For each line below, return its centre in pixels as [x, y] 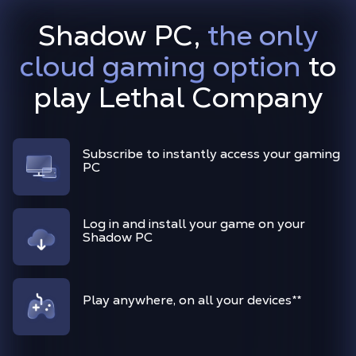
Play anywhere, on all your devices [187, 300]
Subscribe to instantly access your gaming [211, 153]
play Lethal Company [178, 97]
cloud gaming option [161, 66]
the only [263, 35]
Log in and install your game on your [194, 223]
